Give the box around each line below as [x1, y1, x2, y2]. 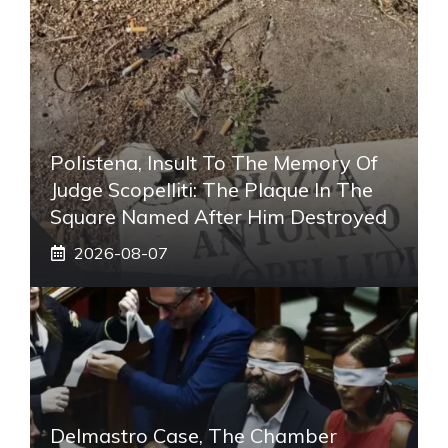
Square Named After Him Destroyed [50, 203, 387, 229]
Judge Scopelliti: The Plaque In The [50, 176, 373, 202]
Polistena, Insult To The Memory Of [50, 149, 378, 175]
